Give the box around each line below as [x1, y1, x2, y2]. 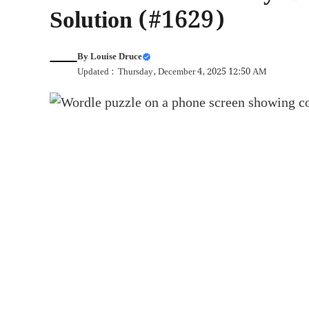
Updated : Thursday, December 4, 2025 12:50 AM [77, 64, 267, 79]
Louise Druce [90, 49, 142, 64]
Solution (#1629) [50, 1, 224, 39]
